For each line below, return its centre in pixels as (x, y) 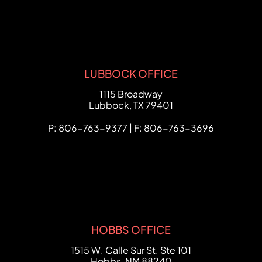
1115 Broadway (131, 94)
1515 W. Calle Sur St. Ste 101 (131, 250)
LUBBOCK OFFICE (131, 73)
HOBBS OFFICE (131, 230)
